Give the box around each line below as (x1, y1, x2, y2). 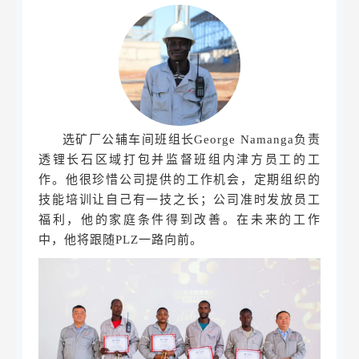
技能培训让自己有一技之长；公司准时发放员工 (38, 192, 321, 206)
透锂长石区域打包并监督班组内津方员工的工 (38, 152, 321, 166)
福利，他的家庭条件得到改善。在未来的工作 (38, 212, 321, 226)
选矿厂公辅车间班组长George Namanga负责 (62, 132, 321, 146)
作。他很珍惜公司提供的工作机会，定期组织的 (38, 172, 321, 186)
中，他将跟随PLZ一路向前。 (38, 232, 204, 246)
